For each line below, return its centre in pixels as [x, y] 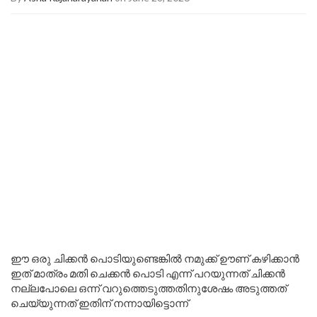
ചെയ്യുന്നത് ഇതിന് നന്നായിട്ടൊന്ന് [99, 302]
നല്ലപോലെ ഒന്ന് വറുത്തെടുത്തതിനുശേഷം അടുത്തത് [149, 288]
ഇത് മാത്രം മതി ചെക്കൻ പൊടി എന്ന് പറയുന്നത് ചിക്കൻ [148, 273]
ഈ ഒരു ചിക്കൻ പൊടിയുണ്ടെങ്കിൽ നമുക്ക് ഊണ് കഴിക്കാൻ [155, 258]
